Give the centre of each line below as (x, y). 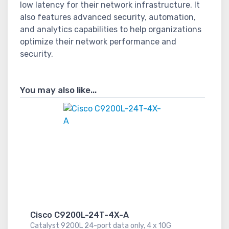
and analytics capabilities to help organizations (111, 29)
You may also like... (58, 90)
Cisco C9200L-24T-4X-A (79, 215)
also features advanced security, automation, (108, 17)
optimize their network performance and (98, 41)
